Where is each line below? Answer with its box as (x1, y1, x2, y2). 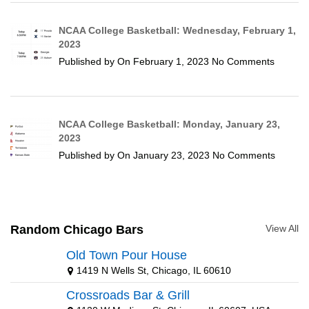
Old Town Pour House (66, 248, 188, 262)
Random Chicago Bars (10, 223, 143, 237)
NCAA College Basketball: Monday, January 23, (59, 119, 281, 130)
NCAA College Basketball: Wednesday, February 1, (59, 25, 297, 36)
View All (266, 223, 299, 234)
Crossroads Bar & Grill (66, 288, 190, 302)
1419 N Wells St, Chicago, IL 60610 (77, 265, 232, 276)
